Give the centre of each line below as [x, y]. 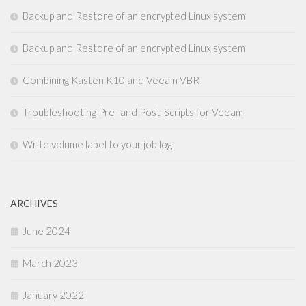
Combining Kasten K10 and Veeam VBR [111, 80]
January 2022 [53, 295]
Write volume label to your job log [97, 144]
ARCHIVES [34, 204]
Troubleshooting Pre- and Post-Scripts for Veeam [133, 112]
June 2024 [46, 231]
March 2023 [50, 263]
